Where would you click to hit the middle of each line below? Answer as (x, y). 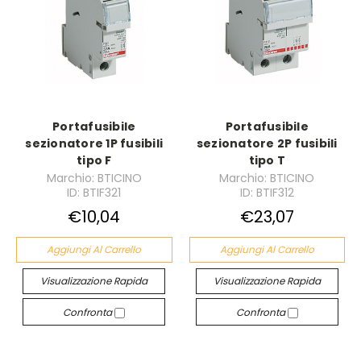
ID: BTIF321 (94, 193)
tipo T (267, 161)
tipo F (94, 161)
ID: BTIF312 (267, 193)
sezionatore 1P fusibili (94, 144)
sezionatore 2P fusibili (267, 144)
